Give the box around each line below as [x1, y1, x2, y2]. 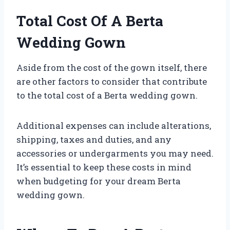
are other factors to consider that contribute [16, 75, 207, 88]
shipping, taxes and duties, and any [16, 133, 171, 146]
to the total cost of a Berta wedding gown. [16, 89, 198, 102]
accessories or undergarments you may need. [16, 147, 214, 160]
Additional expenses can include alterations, [16, 120, 211, 132]
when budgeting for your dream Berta [16, 175, 181, 187]
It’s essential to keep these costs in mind [16, 161, 191, 174]
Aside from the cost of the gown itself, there [16, 62, 207, 74]
